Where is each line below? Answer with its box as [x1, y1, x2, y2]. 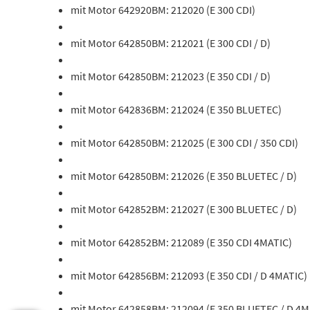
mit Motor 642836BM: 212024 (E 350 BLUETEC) [71, 102, 282, 116]
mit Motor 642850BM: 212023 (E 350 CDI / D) [71, 69, 271, 83]
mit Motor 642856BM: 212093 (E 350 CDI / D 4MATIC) [71, 268, 307, 282]
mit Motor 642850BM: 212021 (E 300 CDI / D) [71, 36, 271, 50]
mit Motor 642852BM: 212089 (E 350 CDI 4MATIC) [71, 235, 292, 249]
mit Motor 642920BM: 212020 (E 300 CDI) [71, 3, 255, 17]
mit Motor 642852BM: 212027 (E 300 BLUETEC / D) [71, 202, 297, 216]
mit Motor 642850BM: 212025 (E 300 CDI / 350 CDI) [71, 136, 298, 149]
